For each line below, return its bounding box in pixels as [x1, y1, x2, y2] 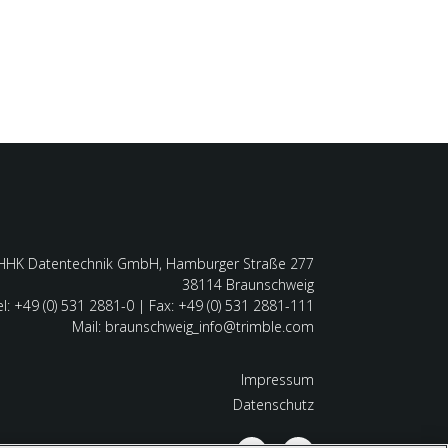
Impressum [240, 370, 314, 390]
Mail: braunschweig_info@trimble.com [71, 317, 314, 337]
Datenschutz [232, 395, 314, 415]
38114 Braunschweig [181, 275, 314, 295]
